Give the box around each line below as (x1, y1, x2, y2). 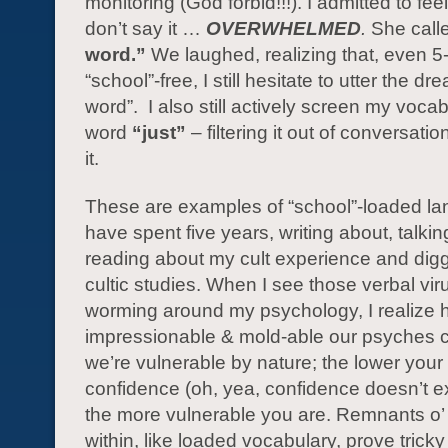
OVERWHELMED (206, 18, 361, 39)
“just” (132, 122, 186, 143)
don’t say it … (85, 18, 206, 39)
